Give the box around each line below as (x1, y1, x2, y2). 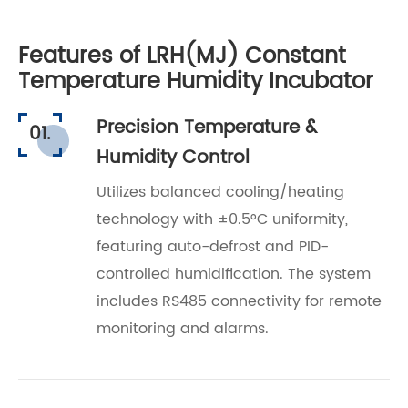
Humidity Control (97, 142, 250, 173)
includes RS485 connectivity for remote (97, 289, 382, 313)
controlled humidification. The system (97, 261, 371, 286)
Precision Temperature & (97, 112, 317, 143)
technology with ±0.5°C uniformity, (97, 207, 348, 231)
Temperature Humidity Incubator (18, 63, 373, 100)
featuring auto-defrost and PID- (97, 234, 329, 259)
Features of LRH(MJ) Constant (18, 37, 346, 75)
